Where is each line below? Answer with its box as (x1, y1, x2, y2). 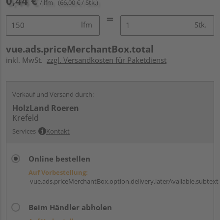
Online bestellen (28, 153, 90, 164)
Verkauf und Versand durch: (12, 89, 94, 99)
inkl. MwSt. (6, 55, 47, 65)
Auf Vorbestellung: (28, 167, 88, 177)
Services (12, 126, 36, 136)
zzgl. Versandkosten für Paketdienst (47, 55, 166, 65)
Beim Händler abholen (28, 202, 112, 212)
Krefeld (12, 112, 39, 123)
